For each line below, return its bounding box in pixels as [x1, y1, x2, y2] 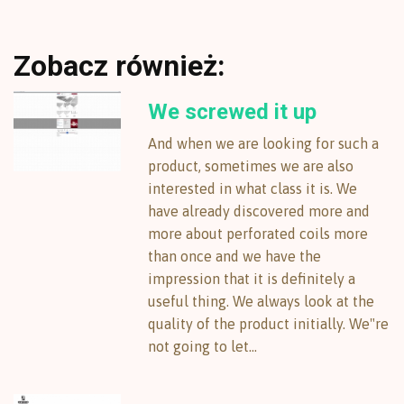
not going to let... [148, 338, 258, 354]
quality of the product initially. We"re [148, 316, 390, 332]
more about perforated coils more [148, 225, 369, 242]
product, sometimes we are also [148, 158, 354, 174]
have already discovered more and [148, 203, 371, 219]
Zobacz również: [14, 49, 225, 83]
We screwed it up [148, 99, 317, 124]
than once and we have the [148, 248, 322, 264]
